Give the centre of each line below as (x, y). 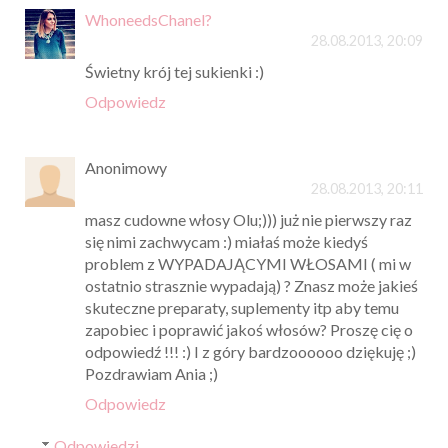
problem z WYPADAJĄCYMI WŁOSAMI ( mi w (248, 264)
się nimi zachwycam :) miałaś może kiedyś (226, 242)
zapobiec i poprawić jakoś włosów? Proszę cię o (249, 330)
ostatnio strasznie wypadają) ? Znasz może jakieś (251, 286)
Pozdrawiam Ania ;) (151, 374)
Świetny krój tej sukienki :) (174, 72)
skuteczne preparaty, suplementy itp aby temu (242, 308)
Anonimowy (126, 168)
